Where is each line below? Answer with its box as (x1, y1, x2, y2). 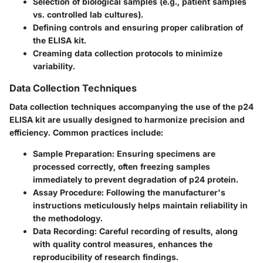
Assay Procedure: (33, 187, 104, 198)
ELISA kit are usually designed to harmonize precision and (9, 114, 245, 125)
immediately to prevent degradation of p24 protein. (33, 174, 238, 185)
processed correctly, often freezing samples (33, 161, 210, 172)
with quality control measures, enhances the (33, 239, 213, 249)
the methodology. (33, 213, 103, 224)
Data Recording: (33, 226, 97, 237)
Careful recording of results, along (97, 226, 238, 237)
